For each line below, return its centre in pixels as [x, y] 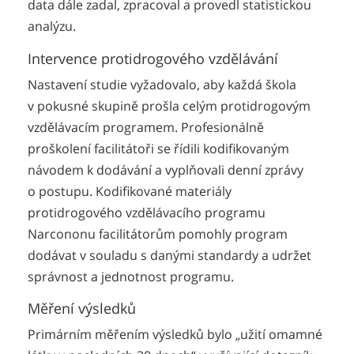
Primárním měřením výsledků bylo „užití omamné [175, 335]
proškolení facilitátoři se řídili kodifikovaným [158, 148]
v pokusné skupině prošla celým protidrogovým [169, 105]
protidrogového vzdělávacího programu [147, 212]
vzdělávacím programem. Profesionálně [146, 127]
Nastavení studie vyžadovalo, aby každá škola [162, 84]
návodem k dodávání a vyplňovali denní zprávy [166, 169]
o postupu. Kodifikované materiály [130, 191]
